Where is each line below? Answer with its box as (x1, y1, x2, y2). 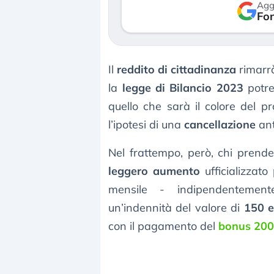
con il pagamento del (108, 219, 218, 234)
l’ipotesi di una (108, 117, 184, 132)
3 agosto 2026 (171, 28, 220, 38)
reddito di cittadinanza (117, 62, 237, 77)
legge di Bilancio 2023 (122, 81, 243, 95)
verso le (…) (171, 3, 223, 16)
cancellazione (184, 117, 256, 132)
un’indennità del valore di (108, 201, 244, 215)
